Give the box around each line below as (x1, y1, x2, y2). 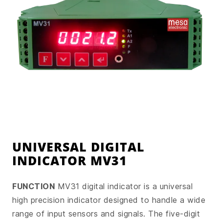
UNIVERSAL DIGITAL (12, 138, 145, 155)
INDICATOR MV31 (12, 152, 127, 169)
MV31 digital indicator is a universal (55, 181, 193, 191)
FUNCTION (12, 181, 55, 191)
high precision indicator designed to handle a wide (12, 195, 205, 205)
